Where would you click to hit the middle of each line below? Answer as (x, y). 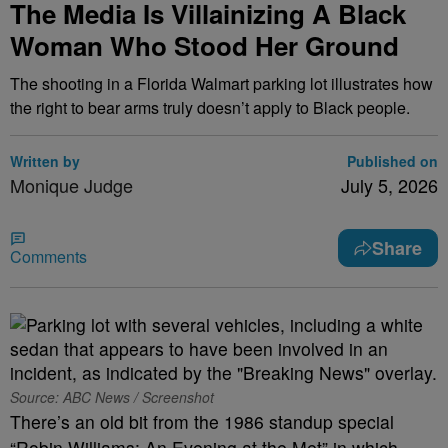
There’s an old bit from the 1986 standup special (202, 421)
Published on (392, 161)
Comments (48, 256)
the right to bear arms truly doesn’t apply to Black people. (210, 107)
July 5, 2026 (389, 185)
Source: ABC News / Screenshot (112, 397)
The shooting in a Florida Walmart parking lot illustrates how (221, 83)
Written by (45, 161)
